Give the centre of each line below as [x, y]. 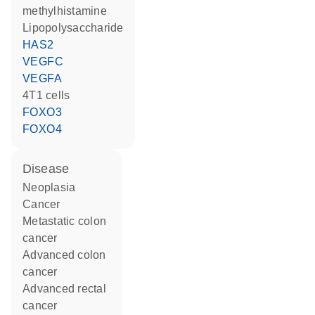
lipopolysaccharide [76, 28]
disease [51, 169]
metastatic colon [27, 221]
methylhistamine [65, 11]
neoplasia [53, 187]
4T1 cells [50, 95]
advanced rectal [27, 289]
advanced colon [27, 255]
